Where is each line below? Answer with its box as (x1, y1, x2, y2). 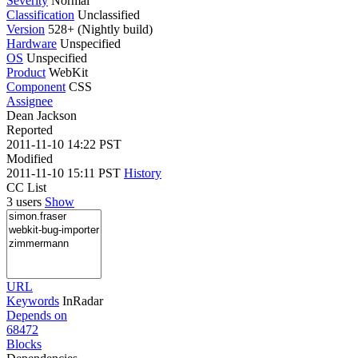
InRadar (62, 293, 103, 308)
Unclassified (78, 7, 140, 22)
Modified (6, 151, 53, 165)
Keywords (6, 293, 59, 308)
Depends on (6, 308, 67, 322)
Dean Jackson (6, 108, 77, 122)
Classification (6, 7, 74, 22)
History (124, 165, 161, 180)
